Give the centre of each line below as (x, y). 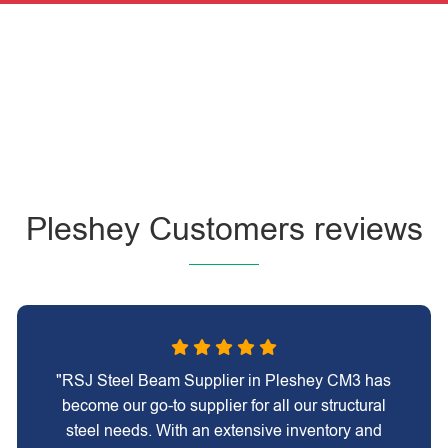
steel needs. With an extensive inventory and (223, 430)
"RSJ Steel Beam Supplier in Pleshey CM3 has (224, 380)
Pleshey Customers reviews (224, 229)
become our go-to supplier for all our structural (223, 405)
